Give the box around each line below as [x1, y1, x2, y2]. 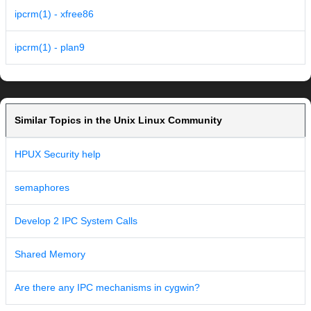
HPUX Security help [15, 149, 101, 160]
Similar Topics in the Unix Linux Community [15, 115, 222, 126]
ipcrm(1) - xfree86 [15, 8, 94, 20]
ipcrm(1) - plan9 [15, 42, 85, 53]
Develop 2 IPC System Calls [15, 215, 137, 227]
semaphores [15, 182, 69, 194]
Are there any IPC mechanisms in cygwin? [15, 282, 200, 294]
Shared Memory [15, 249, 85, 260]
